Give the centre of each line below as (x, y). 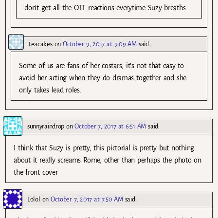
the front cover (36, 172)
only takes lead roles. (50, 90)
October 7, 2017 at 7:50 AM (87, 199)
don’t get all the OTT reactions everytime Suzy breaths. (106, 8)
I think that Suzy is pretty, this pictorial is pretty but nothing (104, 148)
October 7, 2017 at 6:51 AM (110, 126)
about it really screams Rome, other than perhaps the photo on (108, 160)
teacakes (41, 44)
